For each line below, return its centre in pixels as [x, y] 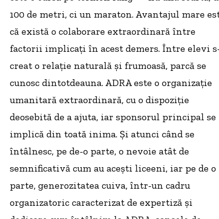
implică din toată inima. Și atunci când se [102, 134]
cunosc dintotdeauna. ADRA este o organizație [111, 83]
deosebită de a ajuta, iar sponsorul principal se [113, 117]
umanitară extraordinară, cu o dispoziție [99, 100]
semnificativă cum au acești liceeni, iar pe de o [113, 168]
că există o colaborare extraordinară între [103, 32]
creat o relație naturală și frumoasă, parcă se [108, 66]
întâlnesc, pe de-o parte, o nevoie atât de [99, 151]
